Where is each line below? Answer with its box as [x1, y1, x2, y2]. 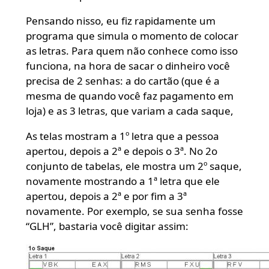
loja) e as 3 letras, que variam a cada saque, [25, 103, 234, 118]
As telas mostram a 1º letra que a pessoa [25, 128, 219, 143]
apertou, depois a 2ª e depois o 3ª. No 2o [25, 144, 217, 158]
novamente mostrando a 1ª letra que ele [25, 174, 220, 188]
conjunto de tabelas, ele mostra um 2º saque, [25, 159, 242, 173]
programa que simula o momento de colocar [25, 28, 238, 43]
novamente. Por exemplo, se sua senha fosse [25, 204, 243, 218]
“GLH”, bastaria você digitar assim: [25, 219, 189, 233]
